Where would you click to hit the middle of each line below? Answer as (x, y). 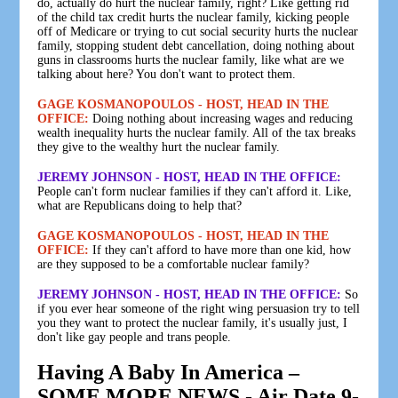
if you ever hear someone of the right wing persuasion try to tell (199, 308)
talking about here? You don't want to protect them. (167, 74)
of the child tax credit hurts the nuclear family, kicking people (194, 17)
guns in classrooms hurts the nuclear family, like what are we (191, 60)
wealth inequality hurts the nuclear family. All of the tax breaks (197, 132)
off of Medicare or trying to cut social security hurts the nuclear (198, 31)
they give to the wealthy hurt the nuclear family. (159, 147)
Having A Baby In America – (169, 372)
